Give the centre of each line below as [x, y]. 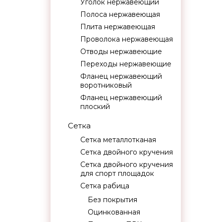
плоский [95, 107]
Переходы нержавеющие [126, 64]
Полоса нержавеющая [120, 14]
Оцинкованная [114, 212]
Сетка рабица [105, 186]
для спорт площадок [117, 173]
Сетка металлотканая [118, 140]
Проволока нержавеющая [127, 39]
